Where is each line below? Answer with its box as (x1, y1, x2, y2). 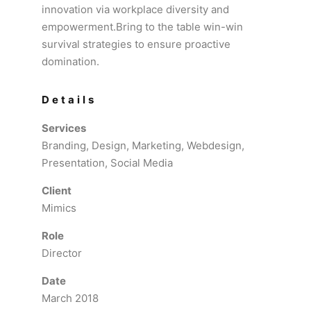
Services (42, 121, 86, 135)
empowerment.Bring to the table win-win (42, 20, 243, 33)
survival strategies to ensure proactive (42, 37, 230, 51)
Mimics (42, 201, 76, 215)
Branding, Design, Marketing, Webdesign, (42, 139, 244, 152)
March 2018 (42, 292, 99, 305)
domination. (42, 55, 99, 68)
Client (42, 184, 72, 197)
